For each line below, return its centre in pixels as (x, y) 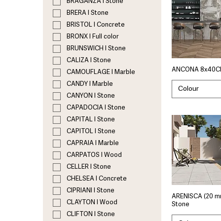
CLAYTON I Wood (92, 203)
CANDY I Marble (90, 84)
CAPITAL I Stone (91, 120)
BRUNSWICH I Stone (96, 49)
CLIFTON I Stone (91, 215)
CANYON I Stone (91, 96)
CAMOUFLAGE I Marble (101, 73)
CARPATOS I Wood (94, 155)
